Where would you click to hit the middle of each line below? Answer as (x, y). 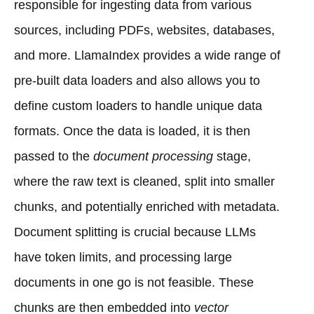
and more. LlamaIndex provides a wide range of (147, 55)
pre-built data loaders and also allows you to (137, 80)
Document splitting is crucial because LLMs (135, 232)
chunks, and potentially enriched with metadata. (147, 206)
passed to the (54, 156)
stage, (232, 156)
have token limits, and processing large (123, 257)
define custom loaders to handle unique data (138, 105)
